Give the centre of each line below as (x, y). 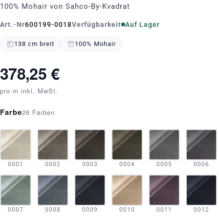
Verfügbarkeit (97, 24)
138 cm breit (34, 44)
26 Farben (38, 112)
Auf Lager (142, 24)
